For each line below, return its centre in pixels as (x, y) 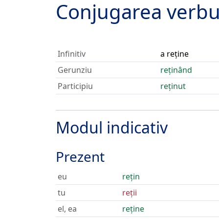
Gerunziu (75, 70)
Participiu (75, 86)
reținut (173, 86)
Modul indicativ (112, 127)
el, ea (67, 209)
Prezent (80, 156)
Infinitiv (72, 54)
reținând (176, 70)
